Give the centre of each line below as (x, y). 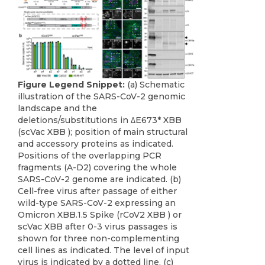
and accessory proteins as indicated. (96, 144)
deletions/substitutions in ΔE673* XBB (100, 120)
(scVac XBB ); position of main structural (103, 132)
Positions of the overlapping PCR (90, 156)
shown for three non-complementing (98, 239)
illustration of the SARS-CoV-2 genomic (101, 97)
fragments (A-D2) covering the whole (97, 168)
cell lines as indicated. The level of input (104, 251)
